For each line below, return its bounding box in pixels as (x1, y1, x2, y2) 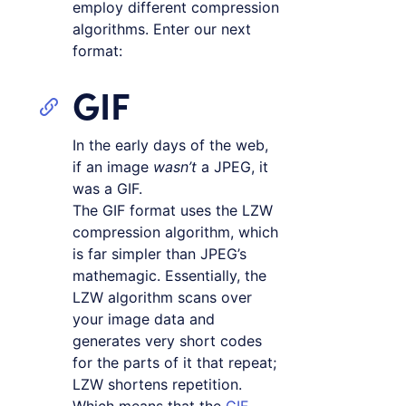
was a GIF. (72, 179, 142, 198)
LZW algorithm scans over (72, 288, 252, 307)
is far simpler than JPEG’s (72, 245, 246, 264)
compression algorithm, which (72, 223, 278, 242)
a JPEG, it (197, 158, 268, 177)
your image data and (72, 310, 215, 329)
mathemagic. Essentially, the (72, 266, 266, 285)
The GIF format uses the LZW (72, 201, 273, 220)
